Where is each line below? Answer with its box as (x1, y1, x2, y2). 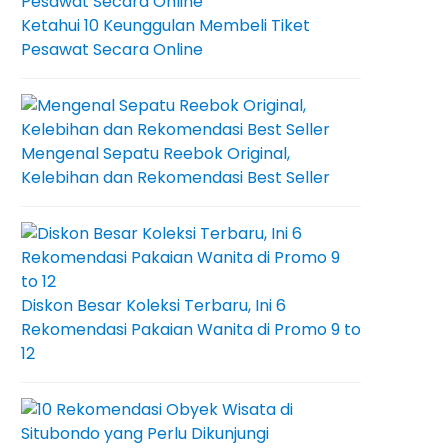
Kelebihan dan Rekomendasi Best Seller (21, 166, 330, 189)
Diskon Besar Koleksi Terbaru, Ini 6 (21, 294, 286, 317)
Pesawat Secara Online (21, 38, 203, 61)
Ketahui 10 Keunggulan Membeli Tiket (21, 14, 310, 37)
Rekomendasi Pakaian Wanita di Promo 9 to (21, 318, 361, 341)
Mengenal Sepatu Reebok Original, (21, 142, 290, 165)
